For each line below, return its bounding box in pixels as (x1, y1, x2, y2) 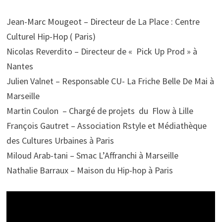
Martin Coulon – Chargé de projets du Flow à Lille (6, 105, 194, 117)
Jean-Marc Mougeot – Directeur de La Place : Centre (6, 16, 200, 28)
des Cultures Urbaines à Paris (6, 135, 114, 147)
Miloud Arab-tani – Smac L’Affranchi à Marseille (6, 150, 179, 162)
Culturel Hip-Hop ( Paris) (6, 31, 96, 43)
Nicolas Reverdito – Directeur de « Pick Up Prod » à (6, 46, 198, 57)
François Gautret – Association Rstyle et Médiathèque (6, 120, 207, 132)
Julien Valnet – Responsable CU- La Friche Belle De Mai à (6, 75, 215, 87)
